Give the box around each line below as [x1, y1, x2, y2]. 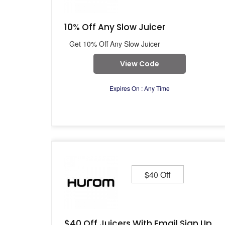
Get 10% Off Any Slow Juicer [69, 39, 160, 49]
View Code [120, 59, 159, 69]
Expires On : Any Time [109, 84, 170, 92]
